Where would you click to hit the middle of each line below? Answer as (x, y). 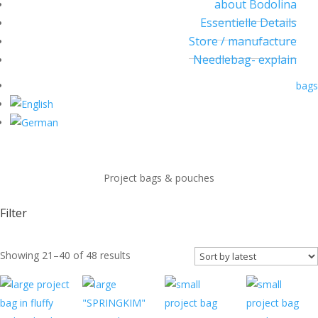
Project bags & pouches (159, 178)
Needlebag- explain (245, 60)
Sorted (145, 254)
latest (143, 287)
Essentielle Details (248, 23)
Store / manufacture (243, 41)
